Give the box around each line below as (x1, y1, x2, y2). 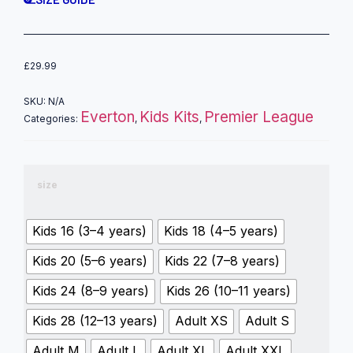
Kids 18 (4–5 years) (164, 223, 278, 240)
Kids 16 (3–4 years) (32, 223, 147, 240)
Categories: (24, 112, 80, 124)
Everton (80, 107, 135, 126)
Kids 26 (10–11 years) (166, 283, 291, 299)
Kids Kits (139, 107, 199, 126)
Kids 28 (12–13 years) (32, 313, 158, 329)
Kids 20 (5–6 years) (32, 253, 147, 269)
